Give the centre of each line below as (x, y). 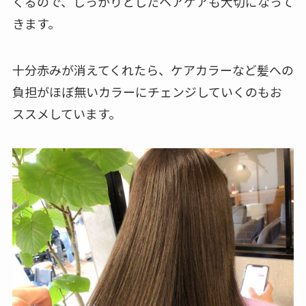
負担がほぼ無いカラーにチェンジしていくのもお (147, 91)
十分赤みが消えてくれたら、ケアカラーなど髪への (153, 69)
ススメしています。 (66, 113)
